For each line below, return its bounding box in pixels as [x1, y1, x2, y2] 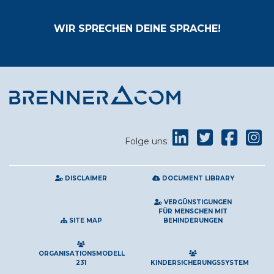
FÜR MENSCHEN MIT [158, 207, 228, 215]
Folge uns [125, 136, 169, 147]
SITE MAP [67, 217, 103, 224]
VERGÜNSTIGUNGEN [161, 198, 232, 206]
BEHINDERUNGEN [163, 217, 223, 224]
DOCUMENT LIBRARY [160, 174, 234, 182]
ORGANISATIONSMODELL [39, 250, 125, 257]
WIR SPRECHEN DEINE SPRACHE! [53, 22, 221, 34]
